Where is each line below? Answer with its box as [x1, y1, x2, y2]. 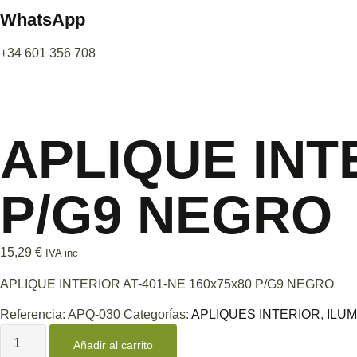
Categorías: [124, 307, 191, 321]
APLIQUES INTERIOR [191, 307, 320, 321]
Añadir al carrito [73, 338, 154, 351]
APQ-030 [68, 307, 124, 321]
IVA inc [45, 247, 78, 260]
